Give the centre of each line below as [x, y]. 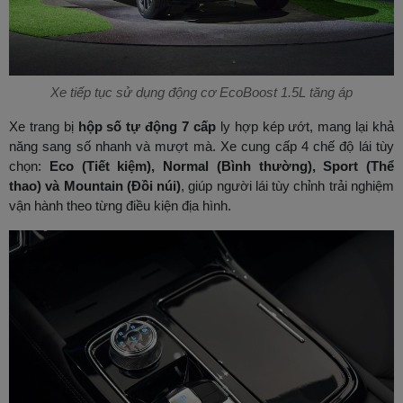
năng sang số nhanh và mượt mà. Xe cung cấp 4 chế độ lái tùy [201, 147]
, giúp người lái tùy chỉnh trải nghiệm [288, 186]
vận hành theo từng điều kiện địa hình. [120, 206]
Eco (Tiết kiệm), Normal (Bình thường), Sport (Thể [221, 166]
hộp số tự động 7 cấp [147, 127]
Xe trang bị [44, 127]
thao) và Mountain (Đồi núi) [95, 186]
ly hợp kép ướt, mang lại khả [305, 127]
